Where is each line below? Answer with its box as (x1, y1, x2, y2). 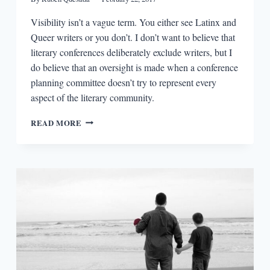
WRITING (81, 198, 121, 210)
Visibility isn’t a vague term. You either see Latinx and (30, 15, 236, 28)
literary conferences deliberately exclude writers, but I (30, 45, 232, 58)
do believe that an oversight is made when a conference (30, 60, 238, 74)
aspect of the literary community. (30, 90, 154, 104)
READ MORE (30, 117, 82, 128)
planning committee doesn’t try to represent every (30, 75, 216, 89)
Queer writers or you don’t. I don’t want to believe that (30, 30, 235, 43)
